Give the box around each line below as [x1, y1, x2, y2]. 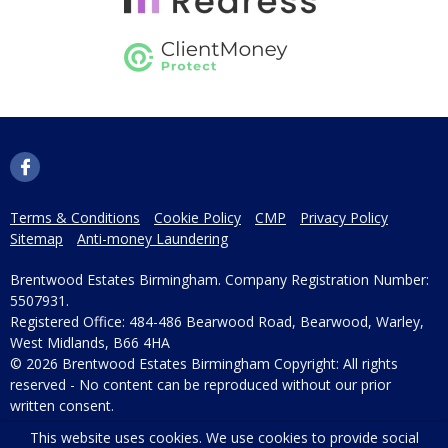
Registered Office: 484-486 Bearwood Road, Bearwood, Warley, [10, 312, 424, 332]
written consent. [10, 396, 114, 416]
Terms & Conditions [10, 208, 140, 228]
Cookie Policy [154, 208, 241, 228]
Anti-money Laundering [77, 229, 228, 249]
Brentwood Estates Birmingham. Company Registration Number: [10, 270, 429, 290]
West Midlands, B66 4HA [10, 333, 170, 353]
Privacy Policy [300, 208, 388, 228]
